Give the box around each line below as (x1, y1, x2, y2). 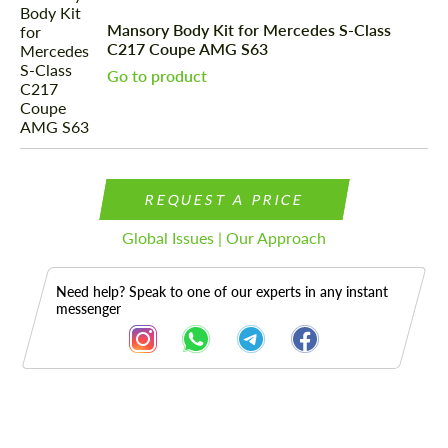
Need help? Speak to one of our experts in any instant (56, 283, 388, 301)
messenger (56, 300, 121, 318)
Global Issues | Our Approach (122, 228, 326, 248)
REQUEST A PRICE (143, 191, 305, 209)
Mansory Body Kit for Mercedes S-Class (107, 19, 392, 39)
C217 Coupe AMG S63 (107, 38, 269, 58)
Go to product (107, 65, 208, 85)
